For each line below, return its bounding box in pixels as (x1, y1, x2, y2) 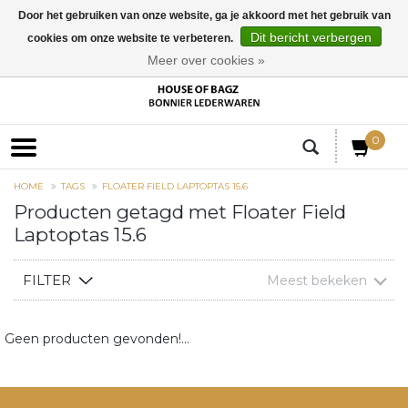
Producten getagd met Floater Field (14, 200, 346, 224)
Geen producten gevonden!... (5, 331, 189, 348)
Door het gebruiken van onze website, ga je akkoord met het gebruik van (17, 9, 391, 22)
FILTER (23, 271, 71, 290)
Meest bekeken (267, 272, 367, 290)
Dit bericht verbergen (250, 30, 372, 45)
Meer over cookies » (148, 53, 265, 67)
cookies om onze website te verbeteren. (26, 32, 236, 45)
